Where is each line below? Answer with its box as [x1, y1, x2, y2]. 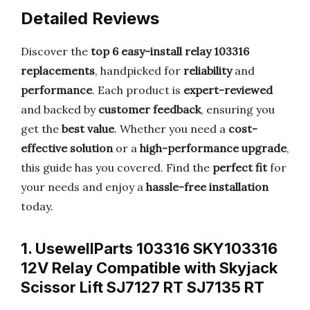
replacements [21, 64, 95, 77]
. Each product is [92, 83, 183, 97]
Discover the [21, 44, 91, 58]
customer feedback [98, 102, 201, 116]
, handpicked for [95, 64, 183, 77]
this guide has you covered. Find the [21, 161, 212, 174]
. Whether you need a [114, 122, 228, 136]
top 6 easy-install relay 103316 [91, 44, 249, 58]
